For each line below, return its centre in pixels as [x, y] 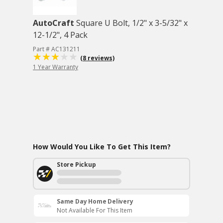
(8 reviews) [97, 58]
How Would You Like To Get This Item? [102, 147]
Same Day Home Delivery [95, 201]
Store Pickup [76, 165]
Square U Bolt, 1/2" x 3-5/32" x [132, 23]
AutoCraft [54, 23]
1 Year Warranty [56, 67]
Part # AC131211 [56, 49]
